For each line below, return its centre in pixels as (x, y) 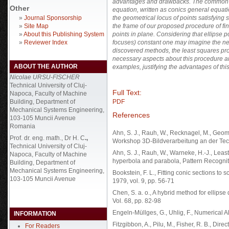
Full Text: (127, 92)
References (131, 115)
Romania (22, 126)
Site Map (36, 26)
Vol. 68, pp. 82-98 (137, 201)
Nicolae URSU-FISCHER (45, 77)
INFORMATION (35, 214)
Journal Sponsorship (53, 18)
